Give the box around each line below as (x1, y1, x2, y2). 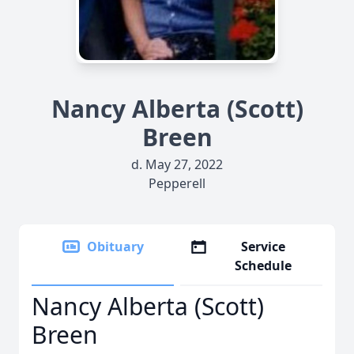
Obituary (87, 238, 144, 255)
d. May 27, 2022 (131, 156, 223, 173)
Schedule (235, 257, 292, 274)
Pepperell (149, 175, 205, 192)
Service (241, 238, 286, 255)
